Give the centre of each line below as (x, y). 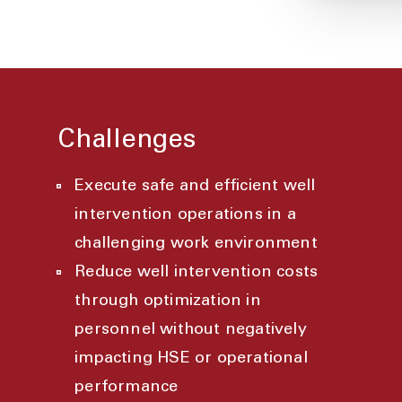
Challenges (127, 141)
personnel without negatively (191, 330)
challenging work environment (196, 244)
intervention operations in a (185, 215)
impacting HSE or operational (191, 359)
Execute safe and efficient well (195, 187)
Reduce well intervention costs (197, 273)
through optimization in (168, 301)
